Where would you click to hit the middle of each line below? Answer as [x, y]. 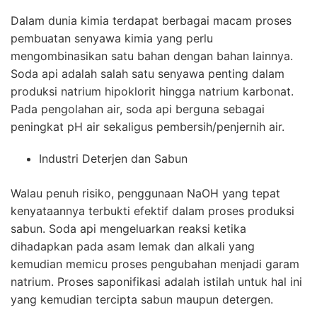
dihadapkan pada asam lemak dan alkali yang [133, 247]
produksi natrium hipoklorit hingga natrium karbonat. [152, 92]
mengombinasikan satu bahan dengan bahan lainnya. [152, 56]
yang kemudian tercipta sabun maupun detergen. [142, 300]
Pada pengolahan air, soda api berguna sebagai [138, 109]
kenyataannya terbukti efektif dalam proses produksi [152, 211]
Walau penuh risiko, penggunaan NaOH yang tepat [145, 194]
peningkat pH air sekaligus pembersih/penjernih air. [148, 127]
